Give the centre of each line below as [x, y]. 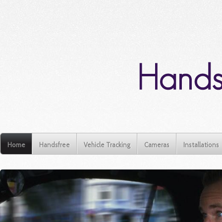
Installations [201, 145]
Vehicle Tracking [107, 145]
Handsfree [55, 145]
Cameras [157, 145]
